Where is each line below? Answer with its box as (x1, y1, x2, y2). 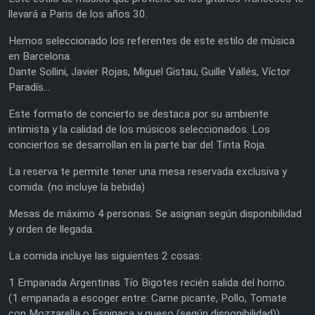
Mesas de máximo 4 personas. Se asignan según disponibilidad (8, 207, 302, 220)
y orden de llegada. (8, 222, 94, 236)
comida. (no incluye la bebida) (8, 180, 145, 193)
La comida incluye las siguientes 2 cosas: (8, 249, 202, 262)
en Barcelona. (8, 49, 72, 63)
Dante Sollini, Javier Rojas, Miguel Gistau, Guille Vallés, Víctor (8, 65, 290, 78)
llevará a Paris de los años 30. (8, 7, 148, 20)
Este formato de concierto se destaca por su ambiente (8, 107, 269, 120)
